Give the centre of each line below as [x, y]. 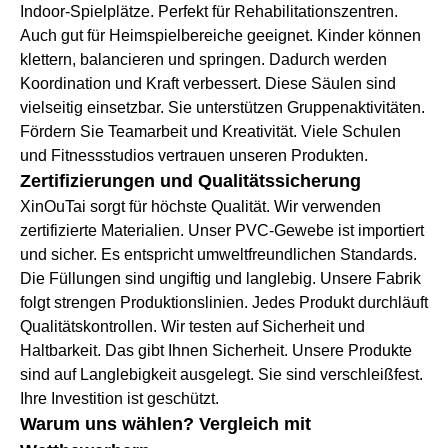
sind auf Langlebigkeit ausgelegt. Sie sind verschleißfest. [221, 375]
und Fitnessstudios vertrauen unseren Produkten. [194, 156]
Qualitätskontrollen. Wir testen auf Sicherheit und [192, 327]
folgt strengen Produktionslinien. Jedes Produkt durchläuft [224, 303]
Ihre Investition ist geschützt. [119, 399]
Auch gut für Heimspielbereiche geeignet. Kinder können [220, 36]
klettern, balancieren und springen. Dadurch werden [203, 60]
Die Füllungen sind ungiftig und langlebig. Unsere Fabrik [220, 279]
